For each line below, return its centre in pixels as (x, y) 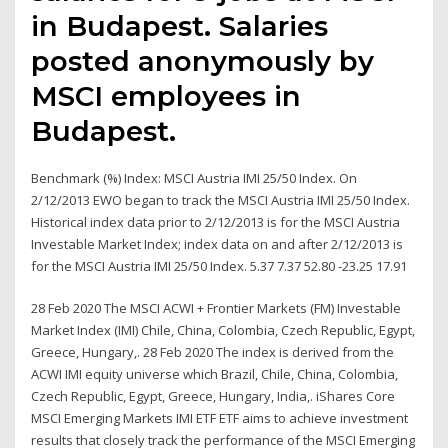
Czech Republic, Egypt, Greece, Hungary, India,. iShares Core (213, 396)
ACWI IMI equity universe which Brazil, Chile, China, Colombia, (215, 374)
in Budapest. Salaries (180, 25)
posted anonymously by (203, 60)
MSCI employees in (166, 95)
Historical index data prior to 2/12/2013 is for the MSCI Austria (216, 221)
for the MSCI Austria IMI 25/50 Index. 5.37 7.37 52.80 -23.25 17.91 (219, 265)
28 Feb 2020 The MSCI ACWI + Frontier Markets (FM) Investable (216, 308)
